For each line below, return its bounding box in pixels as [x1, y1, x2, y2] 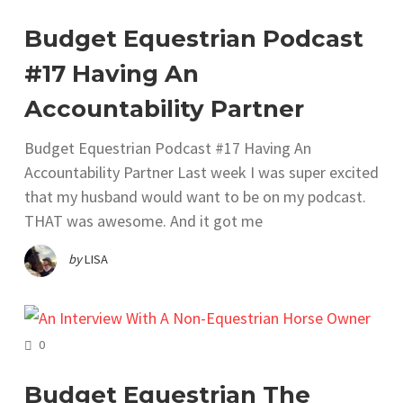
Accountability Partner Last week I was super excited [24, 162, 379, 183]
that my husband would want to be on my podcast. [24, 186, 366, 207]
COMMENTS [44, 334, 106, 351]
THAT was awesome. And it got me [24, 210, 263, 231]
